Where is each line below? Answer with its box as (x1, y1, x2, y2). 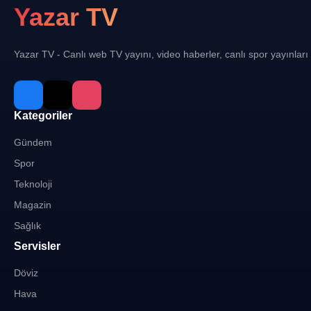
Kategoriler (14, 110, 72, 121)
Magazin (14, 199, 51, 210)
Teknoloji (14, 178, 52, 190)
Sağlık (14, 220, 41, 231)
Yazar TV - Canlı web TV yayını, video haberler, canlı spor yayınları (14, 49, 308, 60)
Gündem (14, 137, 52, 148)
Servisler (14, 240, 60, 252)
